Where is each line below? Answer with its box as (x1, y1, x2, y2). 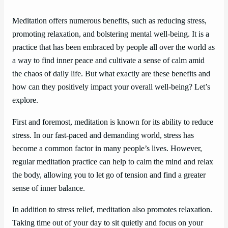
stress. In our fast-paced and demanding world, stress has (12, 130, 194, 140)
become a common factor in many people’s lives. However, (12, 144, 202, 153)
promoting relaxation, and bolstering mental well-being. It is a (12, 30, 209, 39)
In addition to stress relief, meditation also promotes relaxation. (12, 205, 212, 214)
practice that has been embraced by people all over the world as (12, 43, 215, 52)
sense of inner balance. (12, 183, 85, 193)
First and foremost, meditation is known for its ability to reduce (12, 117, 213, 127)
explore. (12, 96, 38, 105)
